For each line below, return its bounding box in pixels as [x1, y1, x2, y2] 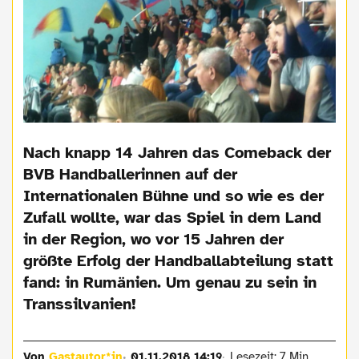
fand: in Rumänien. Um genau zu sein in [23, 272, 317, 292]
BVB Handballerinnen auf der [23, 163, 238, 184]
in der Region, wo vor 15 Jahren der [23, 228, 284, 249]
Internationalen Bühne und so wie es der [23, 185, 325, 206]
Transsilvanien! [23, 293, 137, 314]
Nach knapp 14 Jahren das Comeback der [23, 142, 332, 163]
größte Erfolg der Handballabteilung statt [23, 250, 334, 271]
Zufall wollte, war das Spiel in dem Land [23, 207, 322, 228]
